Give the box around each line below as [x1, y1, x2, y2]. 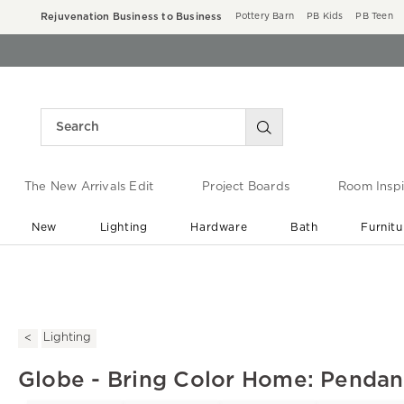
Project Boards [202, 181, 289, 194]
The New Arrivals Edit [23, 181, 154, 194]
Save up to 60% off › [158, 275, 262, 285]
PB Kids [307, 12, 344, 21]
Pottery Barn [234, 12, 295, 21]
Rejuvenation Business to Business [41, 12, 223, 22]
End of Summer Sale [145, 257, 274, 270]
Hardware [190, 221, 248, 233]
